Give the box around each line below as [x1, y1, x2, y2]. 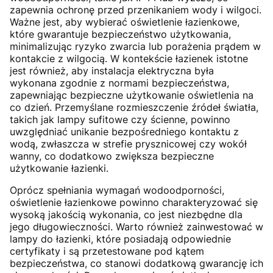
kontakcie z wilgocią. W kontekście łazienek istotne [10, 52, 248, 65]
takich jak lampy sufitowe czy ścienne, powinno [10, 113, 230, 126]
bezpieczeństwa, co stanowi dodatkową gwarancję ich [10, 257, 263, 269]
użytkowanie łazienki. [10, 161, 108, 174]
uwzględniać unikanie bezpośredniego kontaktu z [10, 125, 239, 138]
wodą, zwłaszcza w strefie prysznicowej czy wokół [10, 137, 247, 150]
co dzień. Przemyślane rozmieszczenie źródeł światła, [10, 101, 258, 113]
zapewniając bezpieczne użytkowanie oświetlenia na [10, 88, 253, 101]
